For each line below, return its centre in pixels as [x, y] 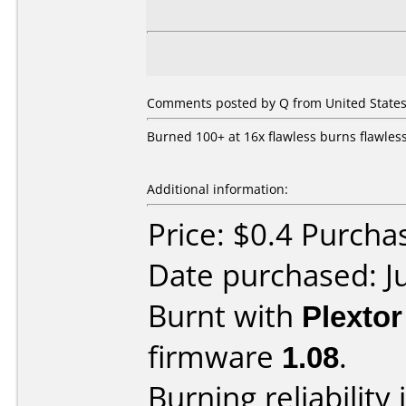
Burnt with [225, 316]
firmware [215, 357]
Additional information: [217, 189]
